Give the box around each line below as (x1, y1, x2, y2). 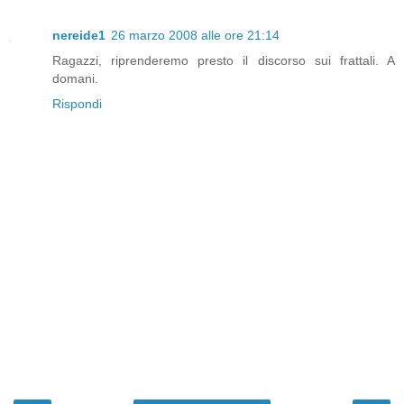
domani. (52, 71, 98, 87)
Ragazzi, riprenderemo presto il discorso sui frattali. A (52, 53, 395, 69)
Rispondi (52, 96, 102, 112)
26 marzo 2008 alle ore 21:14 (111, 28, 280, 43)
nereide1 (52, 28, 106, 43)
